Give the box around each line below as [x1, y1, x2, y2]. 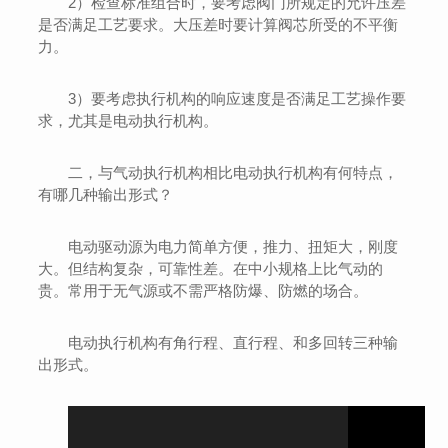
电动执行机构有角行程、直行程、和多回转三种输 [68, 334, 399, 351]
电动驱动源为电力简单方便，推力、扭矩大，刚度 [68, 238, 399, 255]
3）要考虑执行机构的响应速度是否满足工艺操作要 [68, 90, 407, 107]
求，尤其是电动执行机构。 [38, 112, 219, 129]
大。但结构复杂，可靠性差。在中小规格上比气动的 [38, 260, 384, 277]
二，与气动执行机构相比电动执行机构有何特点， [68, 164, 399, 181]
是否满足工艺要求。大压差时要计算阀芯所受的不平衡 [38, 16, 399, 33]
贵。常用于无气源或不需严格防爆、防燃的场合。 [38, 282, 369, 299]
